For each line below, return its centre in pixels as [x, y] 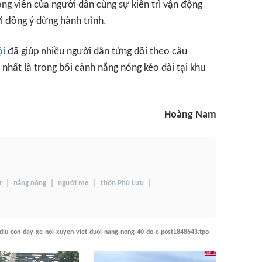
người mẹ [73, 183]
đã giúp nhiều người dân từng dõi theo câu [96, 52]
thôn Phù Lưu [122, 183]
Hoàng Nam [190, 115]
